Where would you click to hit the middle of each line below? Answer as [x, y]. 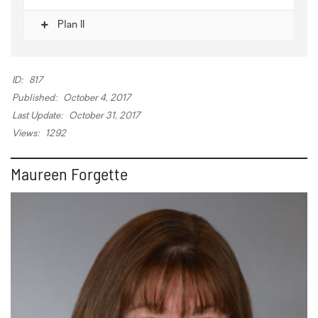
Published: [35, 98]
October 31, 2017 [103, 116]
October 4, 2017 [96, 98]
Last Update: [38, 116]
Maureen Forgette [69, 173]
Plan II [70, 25]
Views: [26, 133]
